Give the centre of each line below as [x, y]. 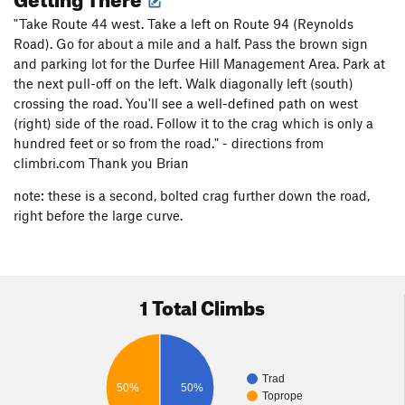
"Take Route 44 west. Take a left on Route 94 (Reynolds [184, 23]
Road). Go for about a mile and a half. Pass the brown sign [191, 43]
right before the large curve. [98, 215]
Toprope [282, 396]
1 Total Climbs [202, 304]
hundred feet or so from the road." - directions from [169, 142]
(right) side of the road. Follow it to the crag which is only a [193, 122]
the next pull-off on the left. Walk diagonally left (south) [184, 83]
